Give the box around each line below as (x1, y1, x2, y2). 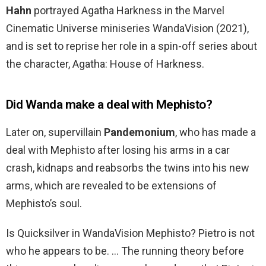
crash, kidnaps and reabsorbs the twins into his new (6, 161, 249, 175)
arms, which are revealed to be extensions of (6, 179, 217, 192)
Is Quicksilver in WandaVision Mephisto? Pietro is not (6, 227, 255, 240)
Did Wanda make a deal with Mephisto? (6, 97, 213, 112)
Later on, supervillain (6, 126, 104, 139)
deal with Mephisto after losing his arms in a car (6, 144, 230, 157)
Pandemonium (104, 126, 175, 139)
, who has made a (175, 126, 256, 139)
